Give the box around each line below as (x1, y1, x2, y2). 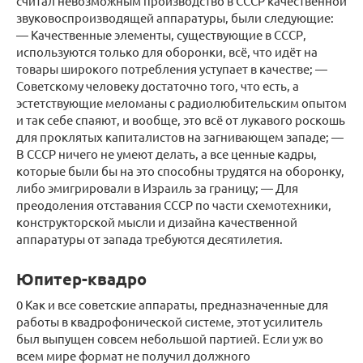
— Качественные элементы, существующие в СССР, (16, 27, 306, 43)
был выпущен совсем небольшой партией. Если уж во (16, 331, 323, 347)
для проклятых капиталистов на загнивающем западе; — (16, 129, 344, 145)
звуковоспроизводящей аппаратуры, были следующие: (16, 10, 334, 26)
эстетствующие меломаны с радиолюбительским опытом (16, 95, 347, 111)
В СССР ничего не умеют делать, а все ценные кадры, (16, 146, 317, 162)
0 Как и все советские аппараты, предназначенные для (16, 297, 328, 313)
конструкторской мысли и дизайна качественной (16, 214, 297, 230)
